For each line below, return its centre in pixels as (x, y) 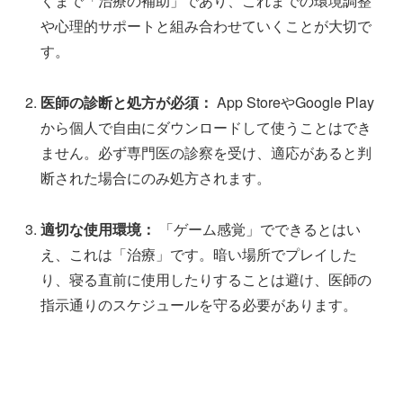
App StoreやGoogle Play (294, 102)
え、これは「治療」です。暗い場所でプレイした (199, 254)
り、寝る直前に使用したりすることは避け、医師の (206, 279)
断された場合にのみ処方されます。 (156, 177)
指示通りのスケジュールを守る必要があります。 (199, 304)
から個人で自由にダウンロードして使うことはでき (206, 127)
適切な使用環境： (99, 228)
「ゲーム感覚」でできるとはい (259, 228)
